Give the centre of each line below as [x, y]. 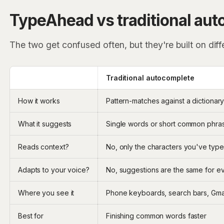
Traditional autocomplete [150, 77]
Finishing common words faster [156, 215]
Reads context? [43, 146]
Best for [31, 215]
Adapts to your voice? [53, 169]
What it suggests [45, 123]
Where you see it [46, 192]
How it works [39, 100]
